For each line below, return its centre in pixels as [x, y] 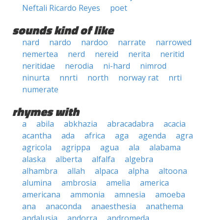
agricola [37, 147]
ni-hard [117, 66]
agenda [152, 136]
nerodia [79, 66]
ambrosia [79, 183]
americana [41, 194]
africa [95, 136]
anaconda [64, 206]
